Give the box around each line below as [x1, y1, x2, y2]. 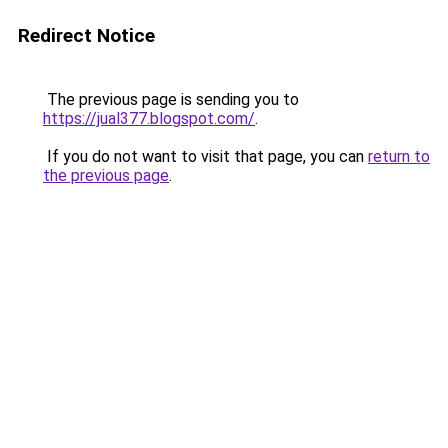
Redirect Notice [18, 24, 155, 47]
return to [368, 147, 430, 166]
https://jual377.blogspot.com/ [43, 109, 255, 128]
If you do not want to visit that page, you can [43, 147, 368, 166]
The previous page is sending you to [43, 90, 299, 109]
